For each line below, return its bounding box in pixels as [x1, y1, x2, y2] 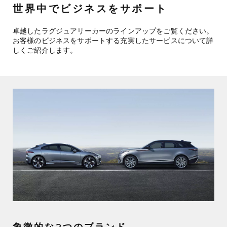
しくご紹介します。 [13, 47, 78, 54]
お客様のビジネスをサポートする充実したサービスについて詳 [13, 37, 214, 45]
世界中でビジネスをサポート [13, 4, 168, 14]
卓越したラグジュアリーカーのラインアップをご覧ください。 [13, 27, 214, 35]
